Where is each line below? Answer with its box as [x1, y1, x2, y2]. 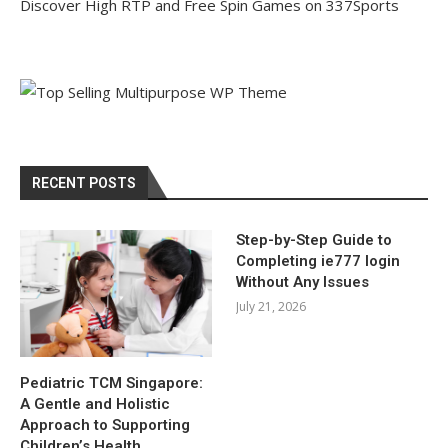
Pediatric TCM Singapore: [20, 374, 203, 393]
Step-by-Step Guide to [236, 230, 393, 249]
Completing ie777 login [236, 251, 401, 270]
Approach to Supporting [20, 416, 190, 435]
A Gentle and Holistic [20, 395, 170, 414]
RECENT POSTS [32, 174, 136, 191]
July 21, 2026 [236, 297, 307, 315]
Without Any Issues [236, 272, 370, 291]
